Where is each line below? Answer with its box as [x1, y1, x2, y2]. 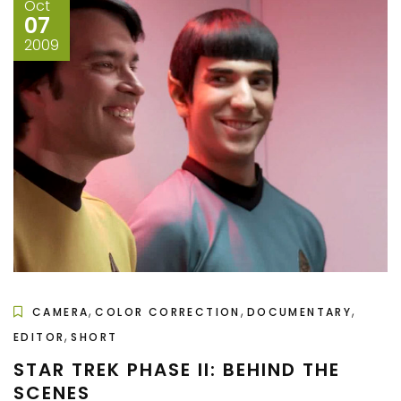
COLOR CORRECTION [95, 303, 241, 320]
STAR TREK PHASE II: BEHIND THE [13, 356, 340, 382]
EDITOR [13, 328, 65, 345]
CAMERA [32, 303, 90, 320]
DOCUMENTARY [246, 303, 353, 320]
